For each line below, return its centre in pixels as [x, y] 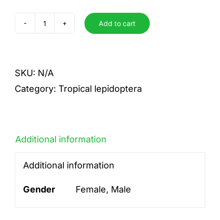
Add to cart [117, 23]
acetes [58, 30]
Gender [39, 189]
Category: [37, 89]
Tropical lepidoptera [100, 89]
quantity [61, 46]
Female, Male [103, 189]
